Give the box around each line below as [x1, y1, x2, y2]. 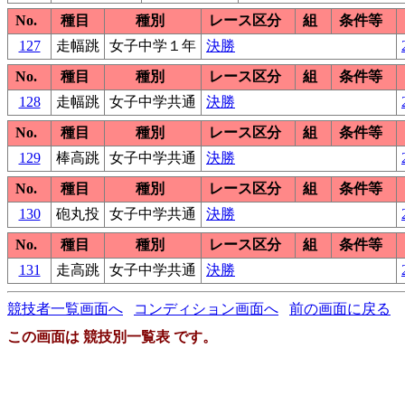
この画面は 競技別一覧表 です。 [7, 328, 217, 344]
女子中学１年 [109, 37, 196, 53]
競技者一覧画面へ [7, 300, 123, 316]
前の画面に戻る [289, 300, 391, 316]
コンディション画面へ [134, 300, 278, 316]
